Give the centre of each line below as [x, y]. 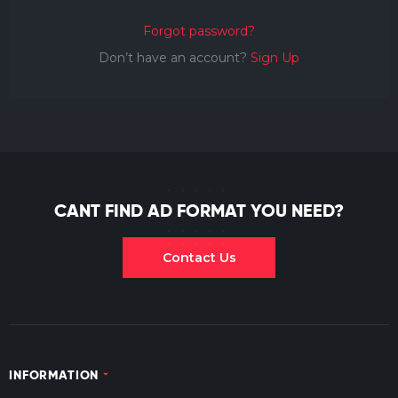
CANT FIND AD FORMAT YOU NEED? [199, 211]
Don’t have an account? [175, 58]
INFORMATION [54, 375]
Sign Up [275, 58]
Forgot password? [199, 31]
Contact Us [199, 258]
